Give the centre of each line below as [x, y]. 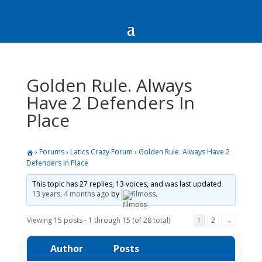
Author [66, 248]
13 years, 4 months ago [70, 194]
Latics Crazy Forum [101, 152]
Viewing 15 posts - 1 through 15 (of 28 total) [98, 220]
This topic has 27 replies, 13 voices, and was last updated [127, 184]
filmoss [143, 194]
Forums [51, 152]
